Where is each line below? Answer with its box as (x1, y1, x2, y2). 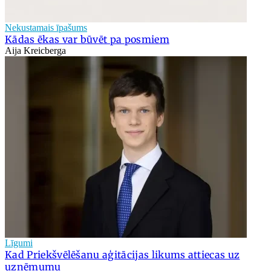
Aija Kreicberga (5, 45, 66, 56)
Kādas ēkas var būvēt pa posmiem (5, 33, 169, 45)
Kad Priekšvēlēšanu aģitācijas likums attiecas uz (5, 248, 240, 261)
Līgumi (5, 237, 33, 248)
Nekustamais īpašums (5, 22, 87, 33)
